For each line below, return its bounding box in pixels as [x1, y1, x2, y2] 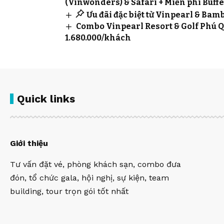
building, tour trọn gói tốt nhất [10, 186, 128, 196]
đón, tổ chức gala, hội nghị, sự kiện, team [10, 173, 169, 183]
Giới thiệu [10, 138, 48, 148]
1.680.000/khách [65, 33, 131, 43]
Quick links [17, 92, 75, 105]
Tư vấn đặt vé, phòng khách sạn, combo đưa [10, 159, 181, 169]
